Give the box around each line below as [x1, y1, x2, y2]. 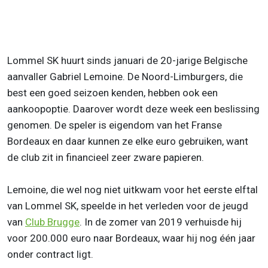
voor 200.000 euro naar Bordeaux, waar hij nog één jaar [7, 232, 255, 244]
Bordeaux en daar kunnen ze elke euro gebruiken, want [7, 135, 248, 147]
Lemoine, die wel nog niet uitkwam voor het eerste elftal [7, 183, 258, 196]
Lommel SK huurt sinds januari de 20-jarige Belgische [7, 54, 248, 66]
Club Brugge [25, 215, 80, 228]
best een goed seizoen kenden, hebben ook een [7, 86, 218, 99]
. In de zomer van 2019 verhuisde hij [80, 215, 242, 228]
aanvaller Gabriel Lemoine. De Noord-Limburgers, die [7, 70, 243, 83]
